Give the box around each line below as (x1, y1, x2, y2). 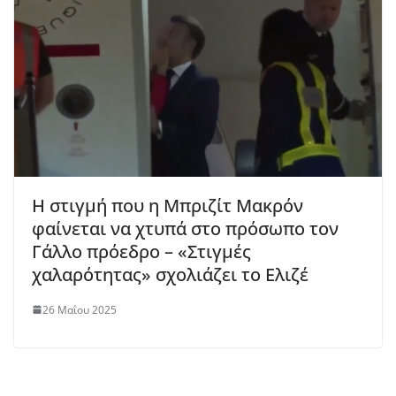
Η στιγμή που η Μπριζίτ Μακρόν (32, 193, 303, 217)
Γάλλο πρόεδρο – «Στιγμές (32, 239, 251, 263)
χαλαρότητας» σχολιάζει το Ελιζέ (32, 262, 308, 286)
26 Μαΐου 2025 (42, 301, 117, 317)
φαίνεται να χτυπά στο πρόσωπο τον (32, 216, 339, 240)
